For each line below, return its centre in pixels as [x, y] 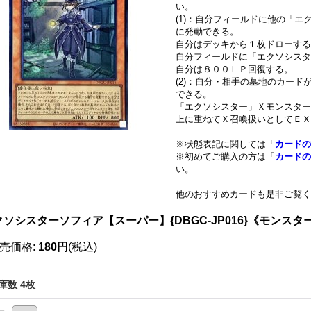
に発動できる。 [207, 32]
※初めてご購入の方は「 [225, 157]
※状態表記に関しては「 [225, 144]
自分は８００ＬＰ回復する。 [234, 69]
